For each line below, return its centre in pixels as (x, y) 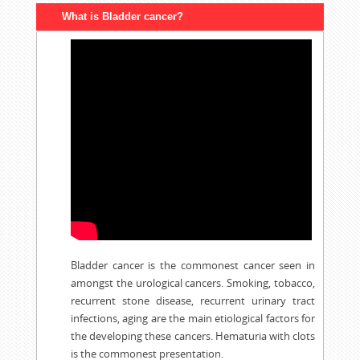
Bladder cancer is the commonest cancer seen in (193, 266)
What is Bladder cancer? (123, 17)
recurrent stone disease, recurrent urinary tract (193, 301)
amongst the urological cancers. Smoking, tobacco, (193, 283)
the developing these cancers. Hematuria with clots (193, 336)
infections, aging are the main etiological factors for (193, 319)
